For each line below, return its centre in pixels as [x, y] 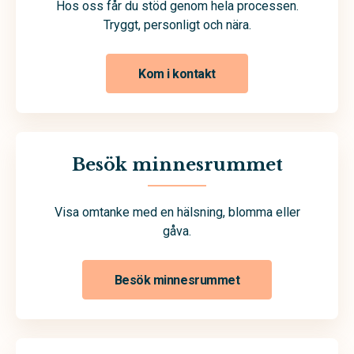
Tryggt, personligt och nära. [177, 25]
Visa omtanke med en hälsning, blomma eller [177, 212]
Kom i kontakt [177, 73]
